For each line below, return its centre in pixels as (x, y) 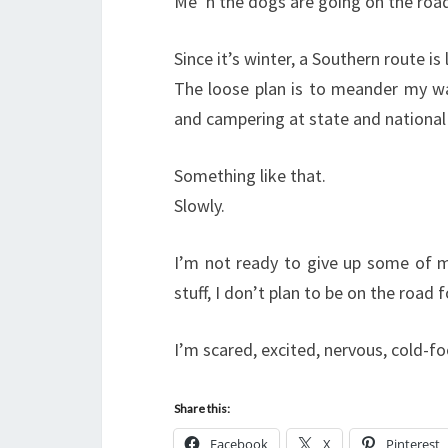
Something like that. (250, 175)
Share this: (202, 408)
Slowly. (199, 205)
